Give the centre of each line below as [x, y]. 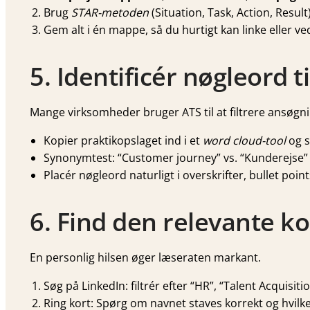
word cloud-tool [244, 141]
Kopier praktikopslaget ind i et [123, 141]
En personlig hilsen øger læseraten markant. [145, 258]
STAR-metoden [110, 13]
